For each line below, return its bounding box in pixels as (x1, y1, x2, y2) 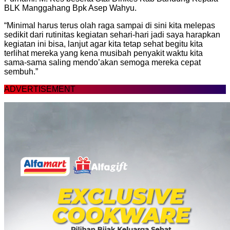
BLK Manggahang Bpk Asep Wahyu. (4, 3, 137, 12)
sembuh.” (4, 67, 38, 76)
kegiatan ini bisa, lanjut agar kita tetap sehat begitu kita (4, 39, 203, 48)
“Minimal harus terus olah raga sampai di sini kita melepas (4, 21, 215, 30)
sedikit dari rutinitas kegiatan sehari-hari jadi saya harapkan (4, 30, 220, 39)
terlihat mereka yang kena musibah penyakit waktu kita (4, 48, 203, 57)
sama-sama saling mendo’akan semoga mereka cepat (4, 57, 201, 67)
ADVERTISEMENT (4, 84, 75, 93)
